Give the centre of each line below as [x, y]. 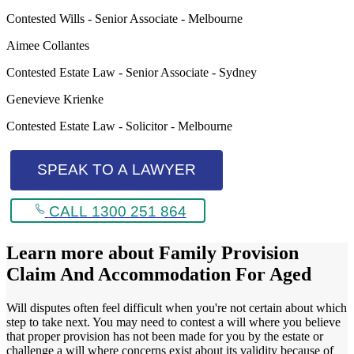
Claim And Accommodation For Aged [159, 274]
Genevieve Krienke [55, 99]
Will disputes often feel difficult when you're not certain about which [177, 307]
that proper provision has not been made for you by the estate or [165, 336]
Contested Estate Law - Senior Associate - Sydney [132, 72]
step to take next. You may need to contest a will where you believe [173, 322]
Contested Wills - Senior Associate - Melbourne [124, 18]
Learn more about [83, 253]
